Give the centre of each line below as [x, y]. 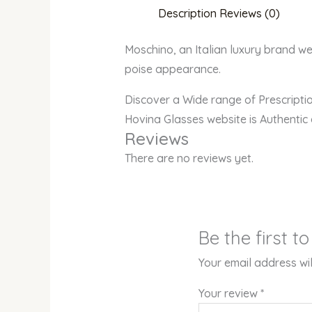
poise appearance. [172, 69]
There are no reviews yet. [189, 158]
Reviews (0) [249, 14]
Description [187, 14]
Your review [230, 294]
